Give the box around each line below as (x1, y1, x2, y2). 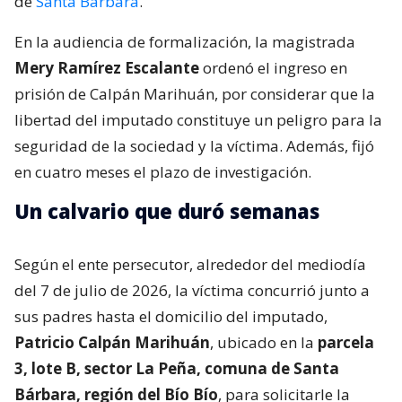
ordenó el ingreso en (199, 57, 347, 78)
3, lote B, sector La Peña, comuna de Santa (14, 357, 339, 379)
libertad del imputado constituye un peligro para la (14, 109, 382, 130)
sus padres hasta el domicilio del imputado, (14, 305, 328, 327)
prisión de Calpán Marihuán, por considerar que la (14, 83, 375, 104)
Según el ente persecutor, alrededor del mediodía (14, 253, 366, 275)
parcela (318, 331, 374, 353)
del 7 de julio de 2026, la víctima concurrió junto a (14, 279, 370, 301)
